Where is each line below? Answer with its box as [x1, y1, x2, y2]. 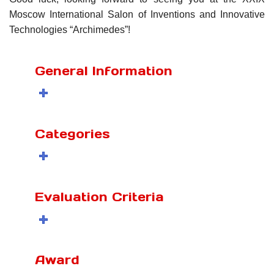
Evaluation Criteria [35, 189, 164, 205]
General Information [35, 62, 172, 79]
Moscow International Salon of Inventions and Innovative [9, 9, 265, 20]
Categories [35, 125, 110, 142]
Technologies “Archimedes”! [9, 24, 130, 35]
